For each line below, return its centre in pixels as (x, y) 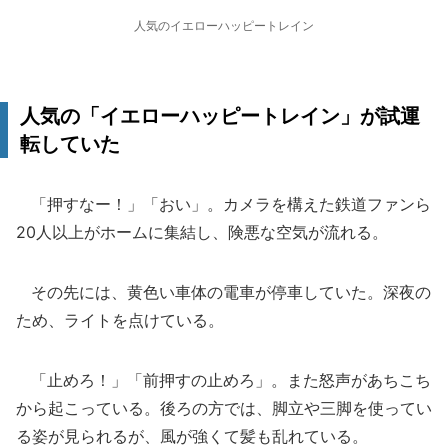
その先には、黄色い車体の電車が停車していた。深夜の (223, 292)
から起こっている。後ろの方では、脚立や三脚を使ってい (224, 408)
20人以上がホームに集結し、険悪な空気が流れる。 (202, 232)
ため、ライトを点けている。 (120, 320)
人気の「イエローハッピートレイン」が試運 (220, 116)
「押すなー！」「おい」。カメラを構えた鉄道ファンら (223, 204)
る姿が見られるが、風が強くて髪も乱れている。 (192, 436)
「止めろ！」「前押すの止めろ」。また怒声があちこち (223, 380)
